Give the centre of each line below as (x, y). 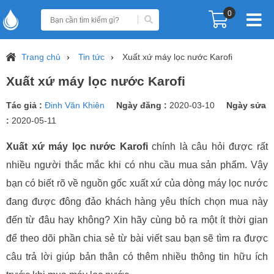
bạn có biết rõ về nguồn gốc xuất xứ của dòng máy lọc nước (137, 183)
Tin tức (91, 57)
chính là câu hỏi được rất (210, 146)
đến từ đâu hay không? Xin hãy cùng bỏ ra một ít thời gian (137, 220)
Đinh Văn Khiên (76, 105)
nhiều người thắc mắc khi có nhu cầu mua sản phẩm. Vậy (137, 165)
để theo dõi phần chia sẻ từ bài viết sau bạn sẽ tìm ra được (137, 238)
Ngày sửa (246, 105)
